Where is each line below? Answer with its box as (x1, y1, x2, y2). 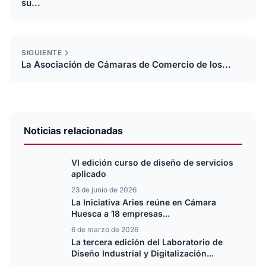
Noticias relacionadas (24, 125, 123, 137)
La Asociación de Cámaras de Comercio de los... (21, 59, 231, 71)
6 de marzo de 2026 (71, 225, 138, 235)
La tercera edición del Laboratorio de (71, 237, 223, 248)
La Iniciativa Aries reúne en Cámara (71, 197, 216, 208)
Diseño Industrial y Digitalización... (71, 248, 214, 259)
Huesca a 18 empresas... (71, 208, 170, 219)
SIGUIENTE (21, 48, 62, 58)
